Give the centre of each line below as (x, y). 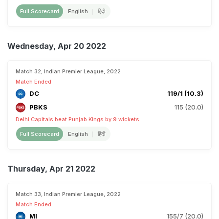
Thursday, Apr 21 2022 (51, 169)
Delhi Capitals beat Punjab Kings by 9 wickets (77, 119)
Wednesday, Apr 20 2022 (57, 46)
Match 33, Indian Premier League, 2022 (68, 194)
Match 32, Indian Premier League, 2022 (68, 71)
